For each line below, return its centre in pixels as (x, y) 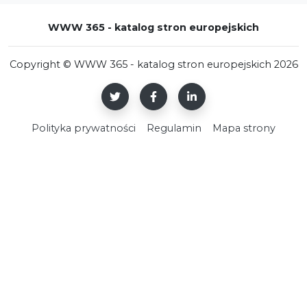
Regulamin (174, 128)
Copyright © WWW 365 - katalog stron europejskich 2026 (153, 64)
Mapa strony (244, 128)
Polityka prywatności (84, 128)
